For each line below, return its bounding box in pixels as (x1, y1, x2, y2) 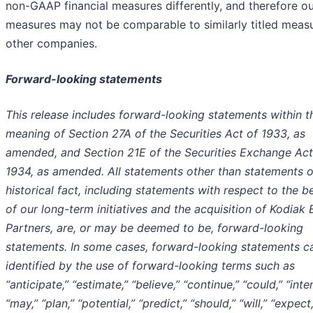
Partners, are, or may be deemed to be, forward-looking (6, 221, 303, 235)
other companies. (6, 36, 97, 51)
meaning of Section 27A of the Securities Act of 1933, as (6, 126, 305, 141)
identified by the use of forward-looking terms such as (6, 259, 295, 273)
